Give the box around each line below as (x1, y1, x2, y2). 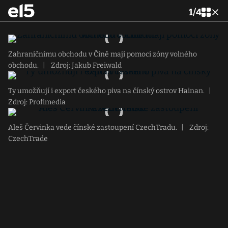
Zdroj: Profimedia (8, 98, 66, 106)
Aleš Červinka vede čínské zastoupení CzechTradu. (8, 123, 177, 132)
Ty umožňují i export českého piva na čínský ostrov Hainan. (8, 87, 205, 95)
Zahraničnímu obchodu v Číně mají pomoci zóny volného (8, 50, 197, 59)
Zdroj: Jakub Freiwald (49, 61, 122, 70)
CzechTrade (8, 134, 48, 143)
